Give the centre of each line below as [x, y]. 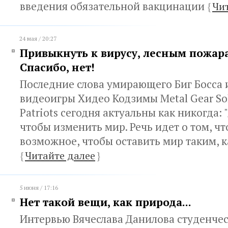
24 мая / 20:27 [38, 38]
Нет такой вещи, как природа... [106, 202]
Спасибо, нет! [57, 67]
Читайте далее [60, 155]
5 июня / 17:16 [39, 188]
